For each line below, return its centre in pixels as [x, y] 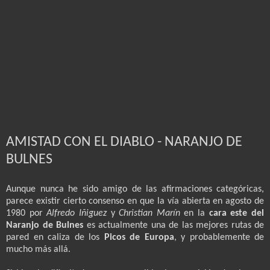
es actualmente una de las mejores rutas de [174, 225]
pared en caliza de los [53, 237]
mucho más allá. [38, 249]
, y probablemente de [219, 237]
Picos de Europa [137, 237]
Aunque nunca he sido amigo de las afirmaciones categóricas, [135, 189]
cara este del [237, 213]
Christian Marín [149, 213]
